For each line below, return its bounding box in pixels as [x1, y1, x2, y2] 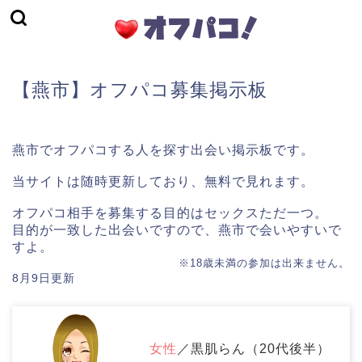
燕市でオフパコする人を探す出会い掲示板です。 [12, 143, 314, 157]
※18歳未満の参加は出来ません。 [179, 257, 350, 269]
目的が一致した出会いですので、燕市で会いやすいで [12, 223, 342, 237]
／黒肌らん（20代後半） [177, 342, 330, 356]
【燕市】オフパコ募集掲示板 [12, 79, 267, 100]
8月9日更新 [12, 271, 75, 284]
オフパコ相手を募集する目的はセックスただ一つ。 [12, 206, 328, 220]
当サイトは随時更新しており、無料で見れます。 [12, 175, 314, 188]
